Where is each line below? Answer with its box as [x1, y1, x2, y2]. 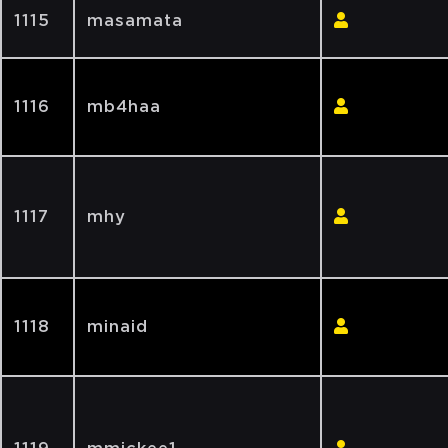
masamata [87, 11, 183, 30]
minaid [87, 317, 148, 336]
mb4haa [87, 97, 161, 116]
